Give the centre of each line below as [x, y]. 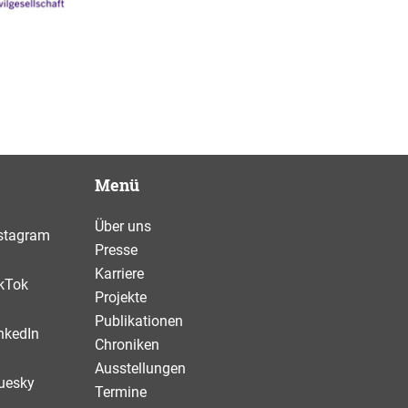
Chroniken [127, 344]
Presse [116, 250]
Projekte [121, 297]
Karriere [119, 273]
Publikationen [139, 321]
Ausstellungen [140, 368]
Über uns [123, 226]
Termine [121, 392]
